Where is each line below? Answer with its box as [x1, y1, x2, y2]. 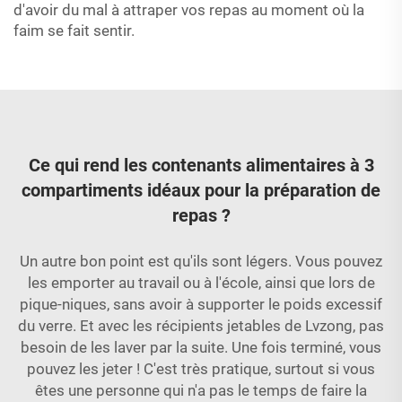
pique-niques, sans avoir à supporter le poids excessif [20, 295, 382, 313]
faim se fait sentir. [13, 22, 135, 39]
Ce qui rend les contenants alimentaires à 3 [28, 154, 374, 176]
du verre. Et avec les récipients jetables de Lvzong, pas [18, 317, 384, 335]
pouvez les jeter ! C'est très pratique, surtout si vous [27, 360, 375, 378]
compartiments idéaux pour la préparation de [22, 179, 380, 201]
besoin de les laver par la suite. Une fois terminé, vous [21, 338, 381, 356]
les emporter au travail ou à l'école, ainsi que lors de [27, 274, 375, 292]
